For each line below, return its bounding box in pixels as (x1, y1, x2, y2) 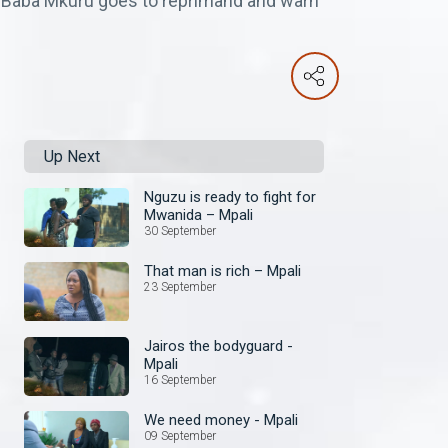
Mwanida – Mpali (144, 206, 253, 224)
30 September (144, 224, 216, 238)
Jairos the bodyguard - (144, 336, 293, 355)
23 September (144, 280, 216, 295)
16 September (144, 372, 216, 387)
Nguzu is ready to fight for (144, 188, 316, 206)
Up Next (44, 147, 100, 166)
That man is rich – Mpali (144, 262, 301, 281)
